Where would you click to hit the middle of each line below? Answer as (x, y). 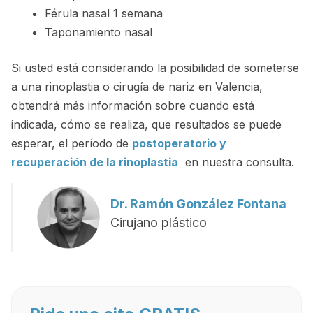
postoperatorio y (179, 143)
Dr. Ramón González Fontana (198, 203)
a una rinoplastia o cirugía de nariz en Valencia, (137, 86)
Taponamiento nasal (99, 32)
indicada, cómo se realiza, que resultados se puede (146, 124)
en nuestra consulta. (236, 162)
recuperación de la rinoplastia (95, 162)
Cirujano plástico (158, 222)
